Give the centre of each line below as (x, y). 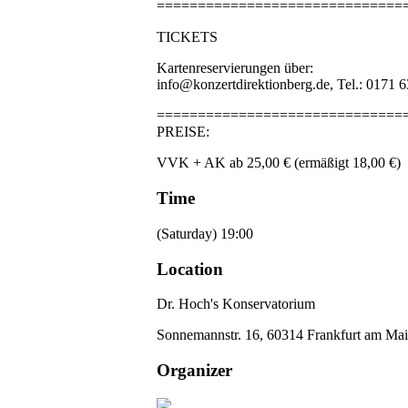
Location (190, 269)
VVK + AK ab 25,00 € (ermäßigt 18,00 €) (279, 163)
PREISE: (183, 132)
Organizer (194, 371)
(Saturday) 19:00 (205, 233)
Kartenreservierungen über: (235, 68)
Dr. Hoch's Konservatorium (236, 304)
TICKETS (187, 37)
